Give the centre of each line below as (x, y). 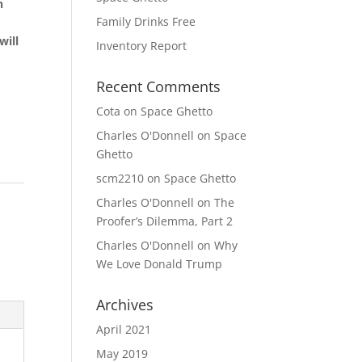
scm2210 (120, 178)
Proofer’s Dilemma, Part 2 (165, 221)
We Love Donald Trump (160, 264)
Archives (125, 305)
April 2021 (124, 329)
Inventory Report (142, 46)
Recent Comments (159, 86)
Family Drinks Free (146, 21)
